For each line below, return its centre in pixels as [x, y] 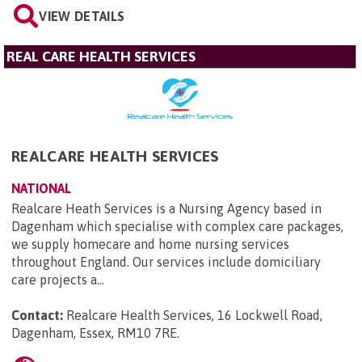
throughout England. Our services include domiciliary [166, 262]
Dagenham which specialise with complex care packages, [177, 227]
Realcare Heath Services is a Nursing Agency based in [166, 209]
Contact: [37, 316]
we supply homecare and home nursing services [150, 244]
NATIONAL [41, 189]
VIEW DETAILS [82, 17]
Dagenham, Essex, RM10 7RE [94, 333]
